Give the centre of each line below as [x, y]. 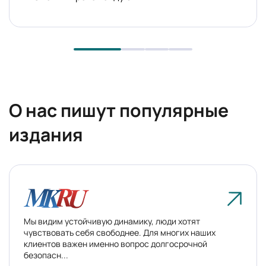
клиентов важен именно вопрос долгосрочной [115, 244]
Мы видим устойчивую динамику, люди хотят [112, 221]
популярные [172, 110]
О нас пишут [62, 110]
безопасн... [46, 255]
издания [46, 135]
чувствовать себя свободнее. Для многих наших [120, 233]
